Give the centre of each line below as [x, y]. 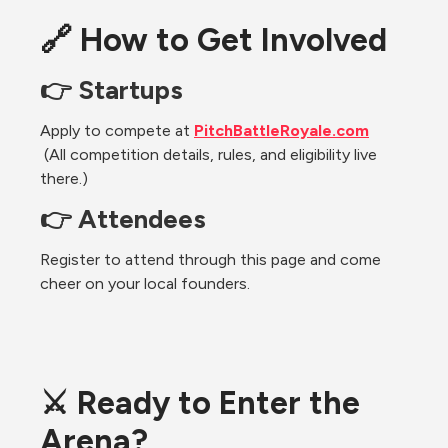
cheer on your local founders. [145, 283]
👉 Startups [111, 89]
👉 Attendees [123, 218]
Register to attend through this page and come [210, 259]
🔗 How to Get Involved [213, 39]
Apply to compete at [117, 130]
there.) [64, 178]
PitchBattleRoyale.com [281, 130]
